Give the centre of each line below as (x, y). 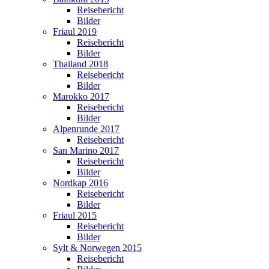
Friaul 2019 (75, 32)
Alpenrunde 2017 (86, 129)
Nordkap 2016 (80, 183)
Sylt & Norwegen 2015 (97, 248)
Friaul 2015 (75, 215)
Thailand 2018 (80, 64)
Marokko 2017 (81, 96)
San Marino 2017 (86, 150)
